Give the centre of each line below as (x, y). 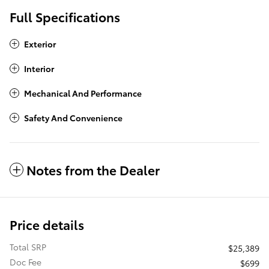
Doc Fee (26, 261)
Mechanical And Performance (83, 93)
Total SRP (28, 246)
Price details (47, 224)
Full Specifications (65, 16)
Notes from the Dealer (93, 169)
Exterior (40, 44)
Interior (39, 68)
